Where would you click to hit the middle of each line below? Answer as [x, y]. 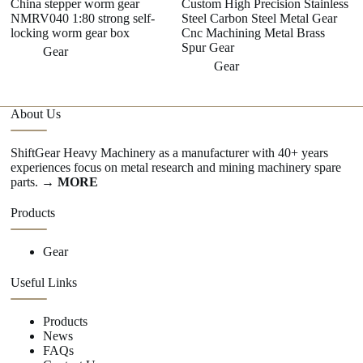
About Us [36, 114]
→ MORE [70, 182]
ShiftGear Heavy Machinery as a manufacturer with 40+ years [170, 153]
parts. [26, 182]
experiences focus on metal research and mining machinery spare [176, 168]
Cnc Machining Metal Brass [253, 33]
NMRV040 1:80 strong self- [83, 19]
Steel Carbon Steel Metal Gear [259, 19]
